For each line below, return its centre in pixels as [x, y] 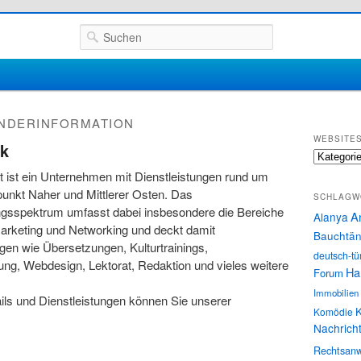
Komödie [333, 311]
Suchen [100, 33]
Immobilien [336, 292]
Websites [333, 156]
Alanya [331, 216]
